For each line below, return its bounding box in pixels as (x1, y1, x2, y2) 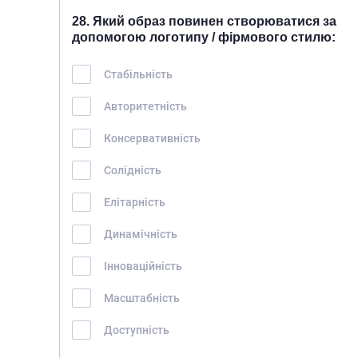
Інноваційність (104, 259, 182, 272)
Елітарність (104, 195, 165, 209)
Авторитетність (104, 99, 187, 113)
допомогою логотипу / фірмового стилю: (72, 30, 336, 44)
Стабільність (104, 67, 173, 81)
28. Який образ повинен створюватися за (72, 14, 336, 28)
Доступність (104, 323, 169, 336)
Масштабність (104, 291, 180, 304)
